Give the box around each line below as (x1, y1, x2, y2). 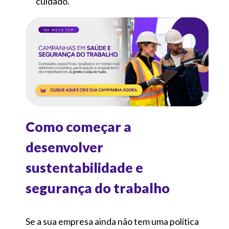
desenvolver (26, 139, 103, 156)
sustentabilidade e (26, 159, 143, 176)
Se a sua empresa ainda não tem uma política (26, 216, 199, 227)
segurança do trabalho (26, 179, 170, 197)
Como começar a (26, 118, 131, 135)
